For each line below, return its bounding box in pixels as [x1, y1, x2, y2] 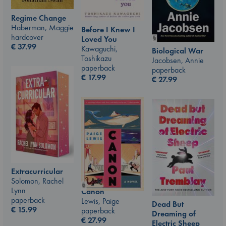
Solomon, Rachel [11, 176, 64, 187]
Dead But [152, 199, 184, 210]
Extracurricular [11, 166, 63, 177]
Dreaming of [152, 208, 196, 219]
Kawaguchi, [81, 43, 118, 54]
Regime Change [11, 13, 66, 24]
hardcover [11, 32, 43, 43]
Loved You [81, 34, 117, 45]
